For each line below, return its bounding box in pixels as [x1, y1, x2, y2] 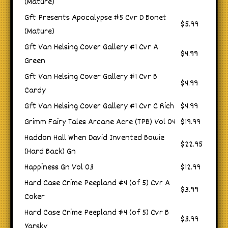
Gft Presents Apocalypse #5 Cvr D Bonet [24, 12, 166, 25]
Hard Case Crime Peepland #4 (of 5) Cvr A [24, 177, 170, 190]
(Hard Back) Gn [24, 146, 76, 159]
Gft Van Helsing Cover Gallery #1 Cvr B [24, 71, 157, 84]
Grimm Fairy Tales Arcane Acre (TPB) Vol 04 [24, 116, 176, 129]
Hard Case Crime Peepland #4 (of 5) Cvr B [24, 207, 169, 220]
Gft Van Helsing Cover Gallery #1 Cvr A [24, 41, 158, 54]
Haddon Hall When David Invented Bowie [24, 132, 164, 145]
